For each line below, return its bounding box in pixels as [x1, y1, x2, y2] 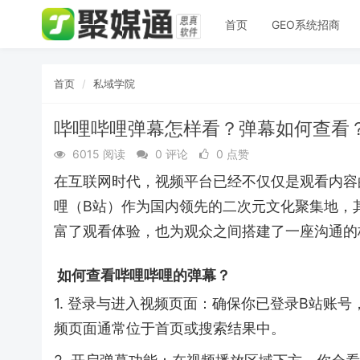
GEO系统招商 [271, 17, 340, 31]
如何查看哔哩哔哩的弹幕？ [54, 266, 231, 284]
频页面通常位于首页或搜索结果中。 [54, 320, 285, 337]
